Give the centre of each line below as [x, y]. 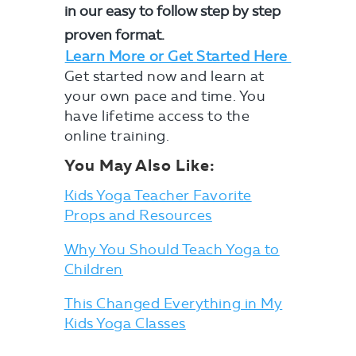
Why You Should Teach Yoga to [172, 250]
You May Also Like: [139, 166]
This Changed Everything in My [173, 304]
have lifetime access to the [157, 116]
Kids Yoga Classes [125, 324]
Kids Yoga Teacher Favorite [158, 196]
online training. [117, 136]
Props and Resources [138, 216]
